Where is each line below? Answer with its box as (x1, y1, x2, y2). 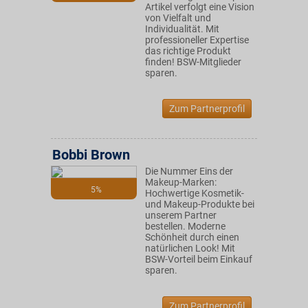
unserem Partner (145, 210, 217, 221)
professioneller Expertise (145, 34, 249, 45)
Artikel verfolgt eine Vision (145, 1, 254, 12)
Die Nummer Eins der (145, 166, 233, 177)
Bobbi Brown (52, 146, 130, 163)
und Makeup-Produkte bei (145, 199, 254, 210)
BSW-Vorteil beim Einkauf (145, 254, 252, 265)
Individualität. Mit (145, 23, 219, 34)
